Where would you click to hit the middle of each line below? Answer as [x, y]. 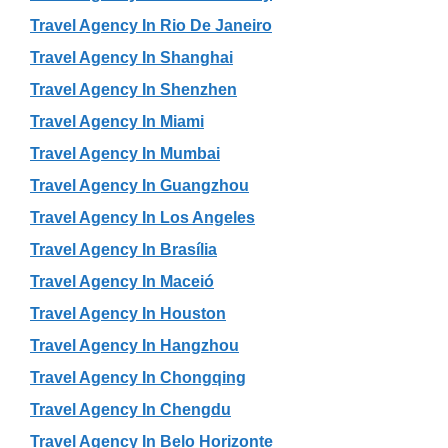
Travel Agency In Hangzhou [134, 345]
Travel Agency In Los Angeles [142, 217]
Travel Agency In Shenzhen [133, 89]
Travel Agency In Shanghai [131, 57]
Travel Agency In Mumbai [125, 153]
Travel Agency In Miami [117, 121]
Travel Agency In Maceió [122, 281]
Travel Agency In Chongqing [138, 377]
